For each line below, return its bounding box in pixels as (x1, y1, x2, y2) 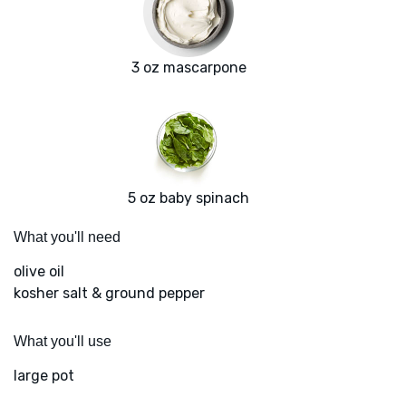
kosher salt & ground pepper (14, 285, 205, 303)
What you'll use (14, 333, 111, 350)
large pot (14, 367, 74, 385)
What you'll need (14, 229, 121, 246)
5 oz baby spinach (128, 189, 249, 208)
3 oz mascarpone (130, 59, 246, 77)
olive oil (14, 263, 64, 281)
